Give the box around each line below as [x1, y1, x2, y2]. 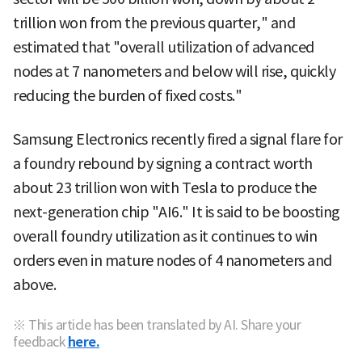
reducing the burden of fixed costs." [13, 86, 242, 106]
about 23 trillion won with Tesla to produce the [13, 179, 317, 198]
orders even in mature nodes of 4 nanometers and [13, 251, 332, 271]
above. [13, 276, 56, 295]
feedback [13, 334, 65, 351]
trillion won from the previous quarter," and [13, 14, 295, 33]
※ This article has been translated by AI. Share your [13, 317, 301, 334]
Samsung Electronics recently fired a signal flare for [13, 130, 343, 149]
